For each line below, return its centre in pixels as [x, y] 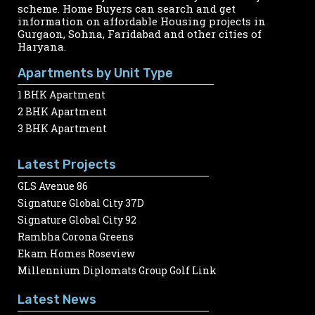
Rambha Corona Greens [76, 237]
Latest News [57, 300]
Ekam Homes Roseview [76, 254]
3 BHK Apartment [62, 129]
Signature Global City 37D [81, 203]
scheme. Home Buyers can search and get [127, 9]
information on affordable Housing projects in [142, 21]
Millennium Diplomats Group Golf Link [117, 271]
